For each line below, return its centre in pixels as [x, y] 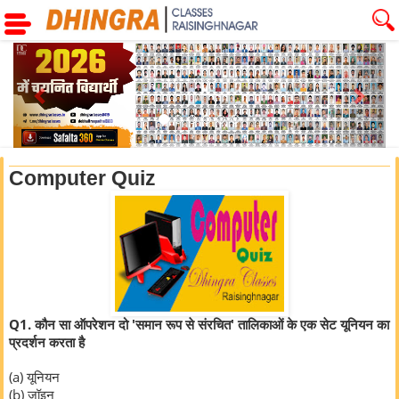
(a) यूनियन [34, 377]
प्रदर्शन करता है [47, 342]
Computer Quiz [82, 179]
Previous [75, 55]
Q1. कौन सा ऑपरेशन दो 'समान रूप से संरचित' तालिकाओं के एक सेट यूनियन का [199, 325]
